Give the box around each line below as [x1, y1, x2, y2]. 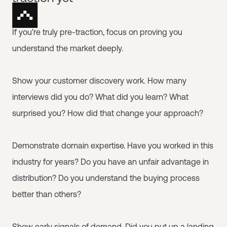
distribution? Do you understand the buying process [12, 173, 200, 182]
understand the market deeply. [12, 44, 123, 53]
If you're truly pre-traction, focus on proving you [12, 27, 182, 36]
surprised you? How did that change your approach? [12, 108, 203, 118]
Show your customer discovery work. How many [12, 76, 186, 85]
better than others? [12, 190, 81, 199]
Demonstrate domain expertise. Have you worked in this [12, 141, 213, 150]
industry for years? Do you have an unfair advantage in [12, 157, 209, 166]
